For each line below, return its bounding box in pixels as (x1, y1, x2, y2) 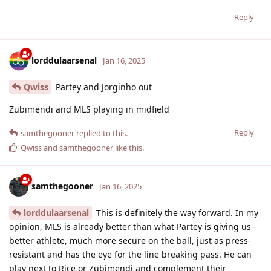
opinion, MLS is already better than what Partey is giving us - (9, 220, 256, 232)
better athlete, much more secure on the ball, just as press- (9, 234, 251, 246)
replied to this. (74, 127, 128, 139)
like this (113, 142, 142, 153)
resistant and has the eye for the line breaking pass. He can (9, 248, 252, 260)
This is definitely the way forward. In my (94, 206, 258, 218)
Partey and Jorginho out (53, 80, 152, 93)
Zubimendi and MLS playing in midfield (9, 103, 169, 115)
